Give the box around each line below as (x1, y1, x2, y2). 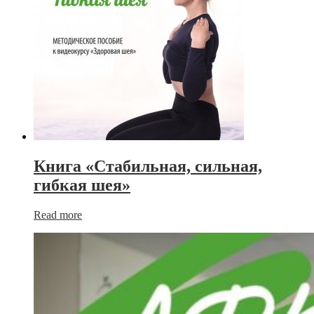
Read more (34, 208, 82, 221)
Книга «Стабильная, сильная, (34, 156, 262, 175)
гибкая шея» (34, 175, 130, 194)
